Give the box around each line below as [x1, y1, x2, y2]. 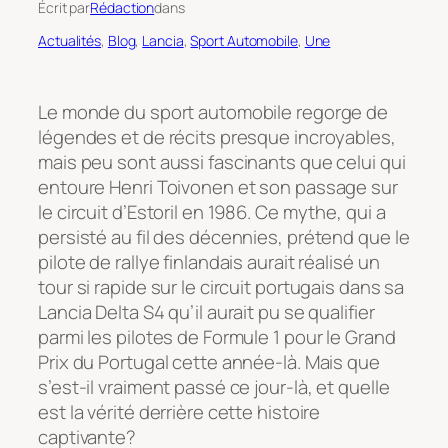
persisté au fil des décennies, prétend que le [38, 223, 410, 250]
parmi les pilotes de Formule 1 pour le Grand [38, 323, 396, 350]
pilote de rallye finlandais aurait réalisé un [38, 248, 380, 275]
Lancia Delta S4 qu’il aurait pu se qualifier [38, 298, 375, 325]
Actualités [38, 30, 102, 50]
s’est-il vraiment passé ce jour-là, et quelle [38, 373, 390, 400]
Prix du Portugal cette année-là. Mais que [38, 348, 380, 375]
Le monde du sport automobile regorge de [38, 98, 389, 125]
